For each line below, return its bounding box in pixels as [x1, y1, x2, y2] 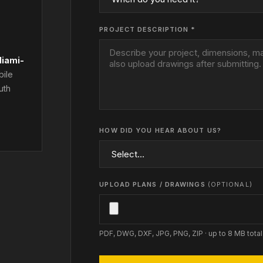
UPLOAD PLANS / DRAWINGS [99, 180, 208, 188]
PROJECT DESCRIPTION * [99, 25, 196, 33]
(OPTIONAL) [207, 180, 252, 188]
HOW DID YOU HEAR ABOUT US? [99, 126, 221, 134]
